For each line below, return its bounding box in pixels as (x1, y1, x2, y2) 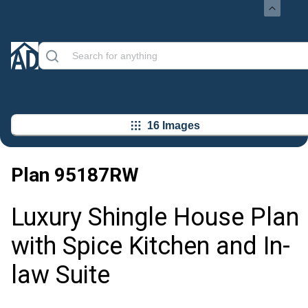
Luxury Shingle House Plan (11, 203, 299, 232)
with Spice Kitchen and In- (11, 232, 290, 261)
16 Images (147, 119, 200, 131)
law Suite (11, 261, 110, 290)
